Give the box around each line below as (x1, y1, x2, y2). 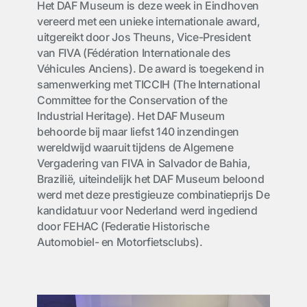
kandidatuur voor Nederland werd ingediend (37, 204, 258, 217)
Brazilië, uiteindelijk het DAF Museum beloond (37, 172, 265, 186)
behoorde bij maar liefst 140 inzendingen (37, 125, 239, 138)
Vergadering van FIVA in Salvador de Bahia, (37, 156, 251, 170)
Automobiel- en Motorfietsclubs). (37, 235, 203, 249)
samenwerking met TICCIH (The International (37, 77, 260, 91)
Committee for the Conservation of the (37, 93, 228, 107)
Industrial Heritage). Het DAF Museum (37, 109, 225, 123)
